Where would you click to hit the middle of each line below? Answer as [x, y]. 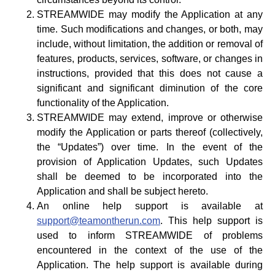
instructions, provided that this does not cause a [150, 73]
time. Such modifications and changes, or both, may [150, 29]
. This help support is [211, 221]
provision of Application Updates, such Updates [150, 162]
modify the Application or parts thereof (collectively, [150, 132]
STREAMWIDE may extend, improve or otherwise [150, 118]
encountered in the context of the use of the [150, 250]
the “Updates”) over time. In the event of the [150, 147]
